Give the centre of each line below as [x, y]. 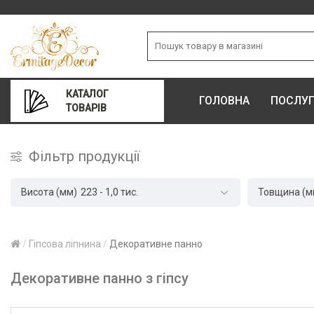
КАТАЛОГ [88, 94]
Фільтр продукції [84, 156]
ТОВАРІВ [87, 108]
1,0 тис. [122, 192]
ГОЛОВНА [225, 101]
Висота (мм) [49, 192]
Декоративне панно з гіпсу [100, 278]
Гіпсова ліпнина [65, 244]
